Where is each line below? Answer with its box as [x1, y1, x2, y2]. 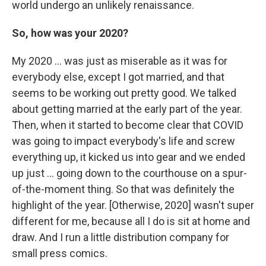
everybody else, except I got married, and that [12, 70, 224, 83]
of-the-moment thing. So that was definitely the [12, 182, 235, 195]
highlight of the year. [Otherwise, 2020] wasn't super [12, 198, 254, 211]
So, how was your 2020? [12, 26, 128, 39]
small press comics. [12, 246, 107, 259]
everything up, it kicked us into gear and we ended [12, 150, 245, 163]
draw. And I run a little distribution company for [12, 230, 229, 243]
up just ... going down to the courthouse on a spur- [12, 166, 247, 179]
